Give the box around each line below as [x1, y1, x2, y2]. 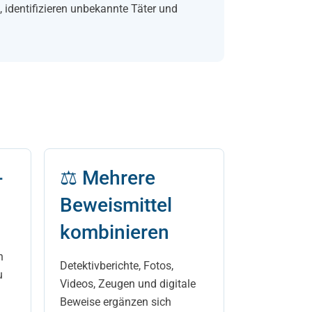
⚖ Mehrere [59, 166, 155, 189]
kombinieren [59, 221, 169, 244]
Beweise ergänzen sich [59, 295, 171, 309]
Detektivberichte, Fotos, [59, 259, 173, 272]
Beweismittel [59, 194, 172, 217]
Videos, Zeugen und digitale [59, 277, 196, 290]
